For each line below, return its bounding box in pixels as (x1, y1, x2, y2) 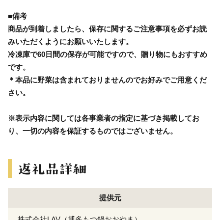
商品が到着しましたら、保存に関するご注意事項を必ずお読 (8, 25, 207, 33)
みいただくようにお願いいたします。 (8, 37, 133, 46)
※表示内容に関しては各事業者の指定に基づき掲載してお (8, 114, 199, 123)
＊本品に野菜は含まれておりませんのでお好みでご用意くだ (8, 76, 207, 84)
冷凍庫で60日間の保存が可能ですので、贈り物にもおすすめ (8, 50, 207, 59)
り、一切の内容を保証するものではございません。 (8, 127, 177, 136)
